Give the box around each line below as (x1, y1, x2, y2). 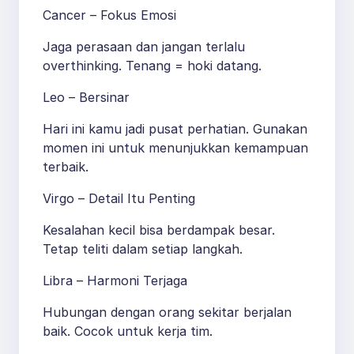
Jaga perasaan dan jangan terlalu (43, 39, 245, 55)
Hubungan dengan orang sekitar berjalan (43, 304, 292, 321)
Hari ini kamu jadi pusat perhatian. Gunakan (43, 121, 307, 137)
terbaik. (43, 159, 88, 175)
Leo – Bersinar (43, 89, 130, 106)
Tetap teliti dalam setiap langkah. (43, 241, 243, 258)
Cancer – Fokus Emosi (43, 7, 176, 24)
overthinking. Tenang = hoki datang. (43, 58, 262, 74)
